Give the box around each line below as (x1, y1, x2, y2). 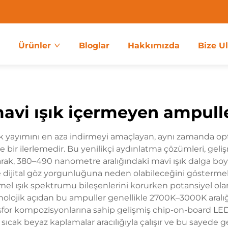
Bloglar (79, 41, 110, 50)
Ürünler (18, 41, 51, 50)
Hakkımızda (128, 41, 180, 50)
